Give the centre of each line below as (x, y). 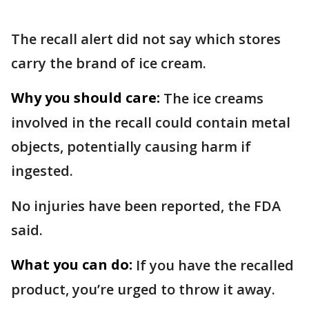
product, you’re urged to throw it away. (145, 290)
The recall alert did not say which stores (146, 39)
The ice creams (213, 99)
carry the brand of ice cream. (110, 63)
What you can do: (72, 265)
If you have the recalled (215, 266)
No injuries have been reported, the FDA (146, 206)
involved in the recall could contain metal (151, 123)
